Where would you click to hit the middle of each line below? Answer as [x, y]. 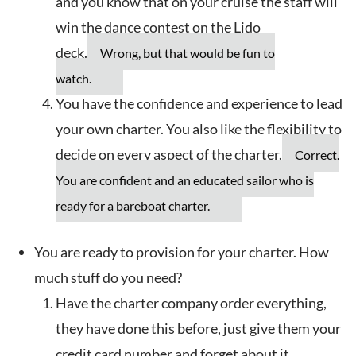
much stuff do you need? [108, 278]
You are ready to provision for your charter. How [182, 252]
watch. [74, 79]
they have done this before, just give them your [198, 329]
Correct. [317, 155]
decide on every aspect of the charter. [169, 155]
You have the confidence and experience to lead [199, 104]
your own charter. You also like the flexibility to [199, 129]
